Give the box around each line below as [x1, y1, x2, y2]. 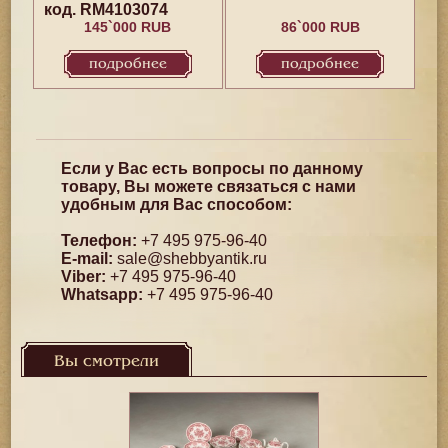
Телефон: [61, 232, 138, 249]
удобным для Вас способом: [61, 196, 293, 213]
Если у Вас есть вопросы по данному [61, 160, 364, 177]
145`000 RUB [84, 19, 172, 35]
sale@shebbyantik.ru [117, 250, 268, 267]
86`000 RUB [280, 19, 360, 35]
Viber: [61, 268, 107, 285]
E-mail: [61, 250, 114, 267]
